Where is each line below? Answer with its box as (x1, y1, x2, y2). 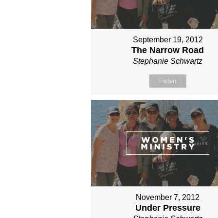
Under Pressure (135, 202, 200, 213)
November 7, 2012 (136, 193, 200, 201)
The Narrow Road (131, 45, 204, 55)
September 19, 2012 (132, 36, 203, 44)
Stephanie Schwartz (133, 57, 203, 66)
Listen (159, 77, 177, 85)
